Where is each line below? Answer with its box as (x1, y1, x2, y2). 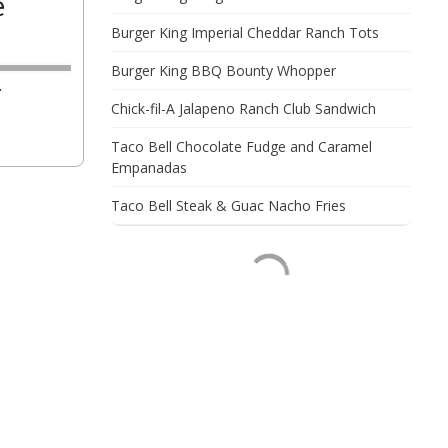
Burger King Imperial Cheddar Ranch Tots (111, 23, 379, 42)
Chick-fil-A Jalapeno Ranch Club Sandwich (111, 99, 376, 118)
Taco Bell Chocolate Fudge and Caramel (111, 137, 372, 156)
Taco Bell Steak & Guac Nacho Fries (111, 196, 346, 215)
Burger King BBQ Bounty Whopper (111, 61, 336, 80)
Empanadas (111, 158, 187, 177)
